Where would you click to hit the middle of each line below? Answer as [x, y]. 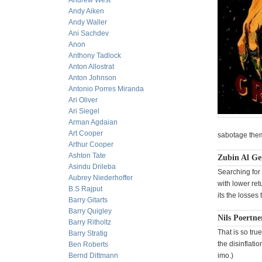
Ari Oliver [83, 100]
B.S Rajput [85, 189]
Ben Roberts [88, 244]
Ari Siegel [84, 111]
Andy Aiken [86, 11]
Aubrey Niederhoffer [101, 178]
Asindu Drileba [92, 167]
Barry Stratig [88, 233]
